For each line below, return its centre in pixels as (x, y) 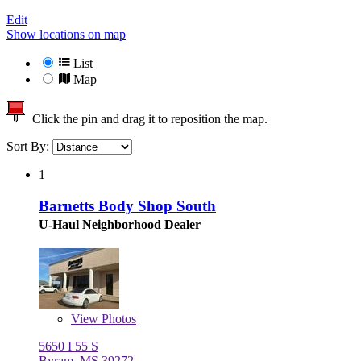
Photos (117, 318)
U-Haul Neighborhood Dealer (120, 224)
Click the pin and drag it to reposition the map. (147, 119)
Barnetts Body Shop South (127, 205)
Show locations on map (66, 35)
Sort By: (29, 147)
